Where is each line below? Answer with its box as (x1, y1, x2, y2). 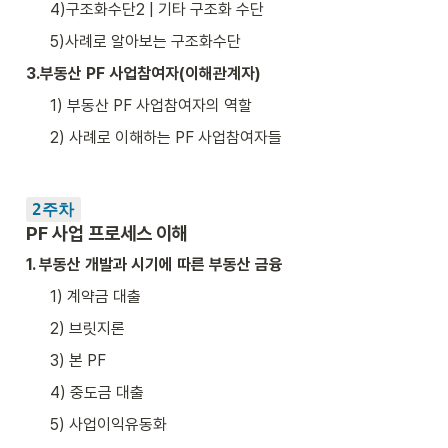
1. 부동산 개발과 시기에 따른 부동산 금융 (26, 254, 283, 274)
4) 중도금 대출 (50, 382, 144, 402)
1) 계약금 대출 (50, 286, 141, 306)
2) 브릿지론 (50, 318, 125, 338)
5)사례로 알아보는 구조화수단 (50, 31, 241, 51)
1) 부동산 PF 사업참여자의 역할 (50, 95, 252, 115)
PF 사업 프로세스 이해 (26, 221, 188, 244)
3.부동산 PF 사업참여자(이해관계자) (26, 63, 265, 83)
